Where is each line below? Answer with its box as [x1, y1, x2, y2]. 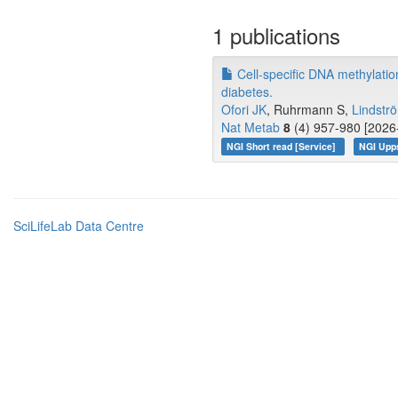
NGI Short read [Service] [227, 139, 339, 153]
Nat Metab [221, 118, 280, 136]
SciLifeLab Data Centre [13, 217, 144, 235]
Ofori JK [221, 100, 267, 118]
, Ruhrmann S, [267, 100, 352, 118]
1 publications [212, 20, 340, 51]
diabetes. [221, 83, 273, 100]
